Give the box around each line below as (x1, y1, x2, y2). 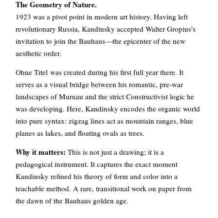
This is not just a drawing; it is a (66, 147, 164, 157)
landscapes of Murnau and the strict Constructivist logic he (16, 91, 194, 102)
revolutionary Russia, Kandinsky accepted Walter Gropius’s (16, 24, 196, 34)
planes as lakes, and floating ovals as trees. (16, 128, 145, 138)
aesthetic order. (16, 48, 61, 58)
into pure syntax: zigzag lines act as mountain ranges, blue (16, 116, 193, 126)
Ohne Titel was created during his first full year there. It (16, 67, 183, 77)
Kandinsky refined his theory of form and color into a (16, 171, 178, 182)
